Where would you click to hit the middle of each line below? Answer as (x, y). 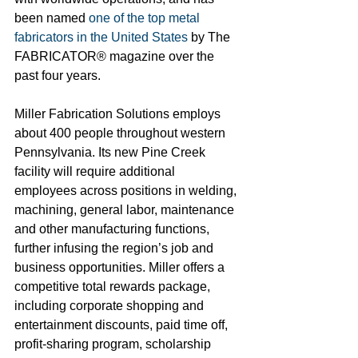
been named (52, 18)
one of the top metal (146, 18)
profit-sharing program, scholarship (114, 344)
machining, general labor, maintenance (126, 210)
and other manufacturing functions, (113, 229)
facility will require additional (96, 171)
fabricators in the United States (101, 37)
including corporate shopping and (111, 306)
